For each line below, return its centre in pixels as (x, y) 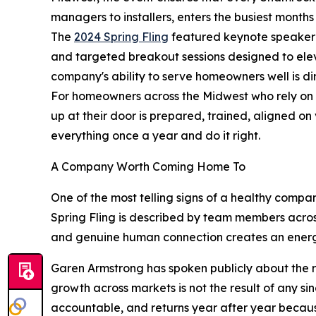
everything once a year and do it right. (156, 135)
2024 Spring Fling (121, 36)
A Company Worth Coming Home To (148, 166)
